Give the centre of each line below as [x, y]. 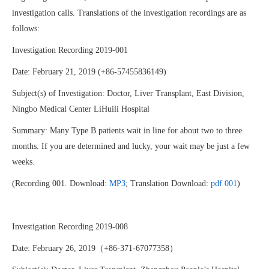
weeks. [23, 162]
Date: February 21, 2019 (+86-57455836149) [89, 72]
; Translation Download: [168, 183]
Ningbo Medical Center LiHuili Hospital [81, 109]
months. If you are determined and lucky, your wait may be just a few [131, 146]
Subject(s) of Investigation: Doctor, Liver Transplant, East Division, [128, 93]
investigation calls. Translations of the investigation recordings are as [129, 13]
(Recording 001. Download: [61, 183]
